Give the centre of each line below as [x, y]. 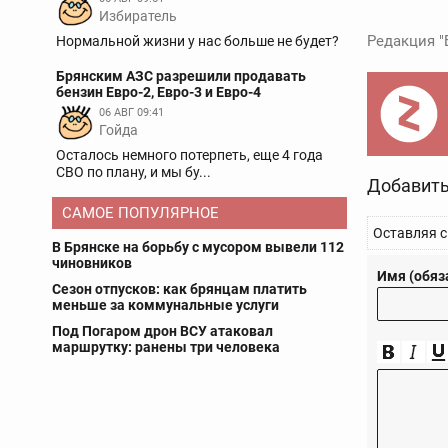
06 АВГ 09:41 [131, 112]
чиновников [92, 263]
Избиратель [138, 16]
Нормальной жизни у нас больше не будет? [197, 41]
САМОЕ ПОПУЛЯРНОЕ [140, 213]
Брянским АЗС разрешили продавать [181, 76]
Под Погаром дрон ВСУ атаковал [162, 331]
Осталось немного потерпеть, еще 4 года [189, 155]
